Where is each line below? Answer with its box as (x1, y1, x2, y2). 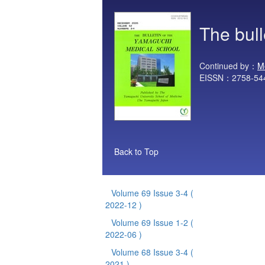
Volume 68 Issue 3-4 (111, 246, 190, 258)
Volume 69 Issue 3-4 (111, 187, 190, 199)
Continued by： (199, 60, 257, 72)
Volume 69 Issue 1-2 (111, 216, 190, 228)
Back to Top (114, 146, 159, 157)
